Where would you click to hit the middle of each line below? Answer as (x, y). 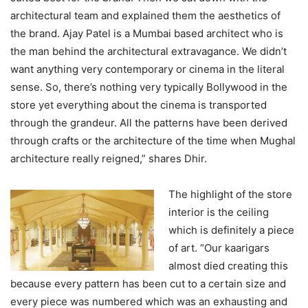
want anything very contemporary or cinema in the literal (147, 69)
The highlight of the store (230, 195)
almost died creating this (228, 266)
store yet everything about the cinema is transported (139, 105)
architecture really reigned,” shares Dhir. (109, 159)
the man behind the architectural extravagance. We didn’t (148, 52)
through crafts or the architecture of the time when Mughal (153, 141)
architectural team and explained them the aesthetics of (145, 16)
